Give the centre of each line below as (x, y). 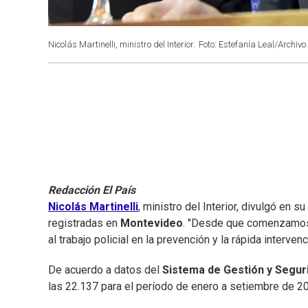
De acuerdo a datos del (105, 270)
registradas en (84, 223)
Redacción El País (92, 190)
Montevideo (152, 223)
